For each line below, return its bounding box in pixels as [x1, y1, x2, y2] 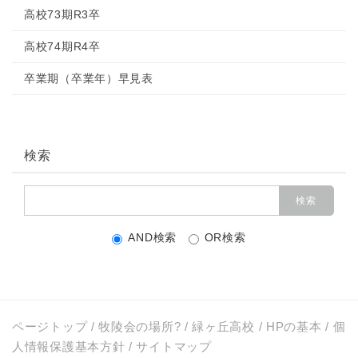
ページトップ [12, 320, 88, 333]
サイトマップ [136, 340, 212, 353]
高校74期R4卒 [24, 40, 101, 53]
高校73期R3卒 [24, 8, 101, 21]
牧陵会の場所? [98, 320, 181, 333]
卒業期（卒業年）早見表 [24, 72, 153, 85]
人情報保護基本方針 [12, 340, 125, 353]
